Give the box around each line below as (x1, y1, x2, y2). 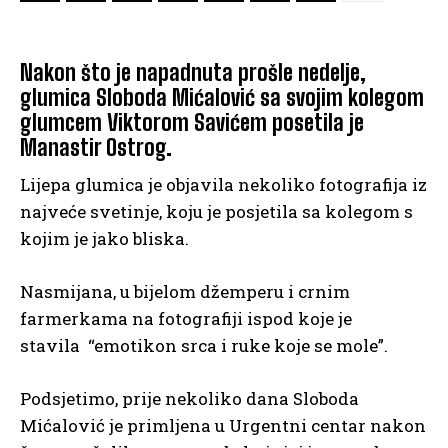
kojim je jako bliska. (20, 227, 189, 251)
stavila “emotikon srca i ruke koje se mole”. (20, 334, 388, 358)
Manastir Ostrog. (20, 134, 172, 162)
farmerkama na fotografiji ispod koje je (20, 307, 352, 331)
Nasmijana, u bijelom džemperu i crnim (20, 280, 350, 304)
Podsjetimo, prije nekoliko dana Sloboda (20, 387, 359, 411)
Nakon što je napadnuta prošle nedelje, (20, 59, 366, 87)
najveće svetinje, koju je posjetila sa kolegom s (20, 200, 413, 224)
